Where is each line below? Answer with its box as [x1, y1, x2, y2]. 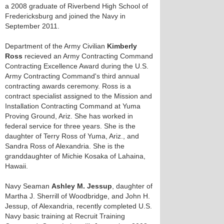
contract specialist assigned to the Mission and [5, 92, 152, 100]
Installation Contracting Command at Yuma [5, 102, 140, 110]
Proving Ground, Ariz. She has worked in [5, 112, 133, 120]
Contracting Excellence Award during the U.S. [5, 62, 148, 70]
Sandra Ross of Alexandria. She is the [5, 142, 124, 150]
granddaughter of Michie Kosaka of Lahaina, [5, 152, 145, 160]
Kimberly [107, 42, 137, 50]
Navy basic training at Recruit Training [5, 212, 125, 220]
